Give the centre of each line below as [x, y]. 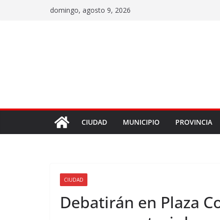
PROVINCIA [194, 122]
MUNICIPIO [141, 122]
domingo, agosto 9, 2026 [90, 10]
